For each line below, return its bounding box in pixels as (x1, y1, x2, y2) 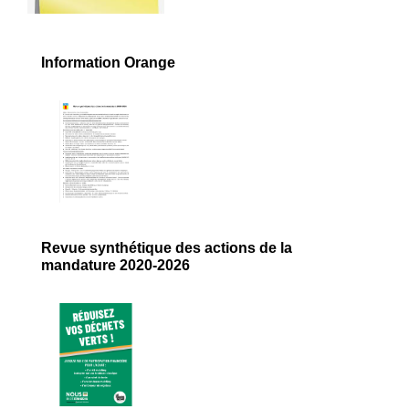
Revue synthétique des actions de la (41, 240, 292, 257)
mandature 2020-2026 (41, 257, 190, 274)
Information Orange (41, 54, 175, 70)
